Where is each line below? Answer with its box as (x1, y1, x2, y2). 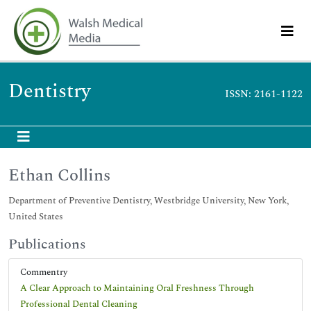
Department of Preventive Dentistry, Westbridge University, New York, (8, 194, 289, 208)
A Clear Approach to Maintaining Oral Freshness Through (20, 281, 254, 295)
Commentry (20, 265, 74, 279)
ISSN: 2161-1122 (225, 86, 303, 102)
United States (8, 210, 63, 224)
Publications (8, 234, 86, 255)
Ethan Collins (8, 163, 110, 188)
